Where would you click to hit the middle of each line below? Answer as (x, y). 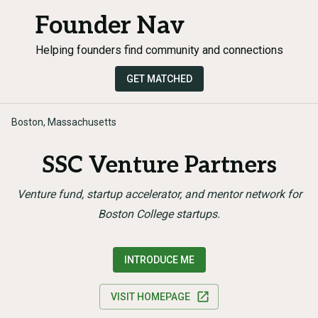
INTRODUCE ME (159, 260)
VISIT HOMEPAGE (150, 297)
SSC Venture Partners (159, 165)
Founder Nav (110, 26)
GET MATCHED (159, 79)
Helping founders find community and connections (159, 50)
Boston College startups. (159, 214)
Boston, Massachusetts (64, 122)
